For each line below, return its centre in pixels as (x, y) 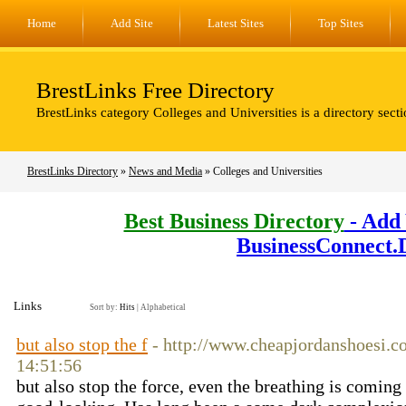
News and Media (165, 171)
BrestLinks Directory (72, 171)
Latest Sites (236, 23)
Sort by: (105, 307)
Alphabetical (163, 307)
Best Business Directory (234, 222)
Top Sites (341, 23)
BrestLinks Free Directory (155, 90)
